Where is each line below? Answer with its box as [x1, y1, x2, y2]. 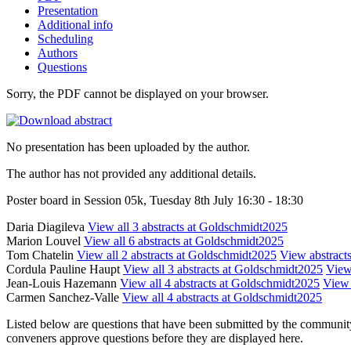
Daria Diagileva [6, 219, 88, 233]
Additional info [38, 17, 113, 31]
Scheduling [38, 31, 93, 45]
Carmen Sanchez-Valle [6, 290, 122, 304]
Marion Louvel [6, 233, 84, 248]
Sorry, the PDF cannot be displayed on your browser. [6, 86, 269, 100]
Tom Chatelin [6, 248, 77, 262]
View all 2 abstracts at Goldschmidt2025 [77, 248, 277, 262]
